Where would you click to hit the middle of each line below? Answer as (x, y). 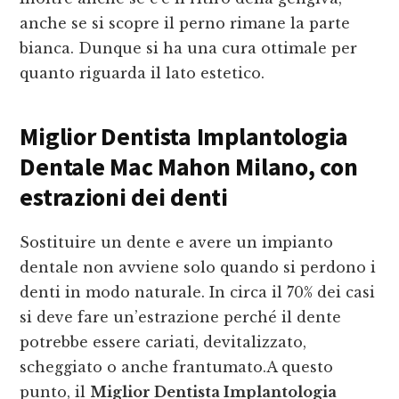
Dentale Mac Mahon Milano (164, 167)
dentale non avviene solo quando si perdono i (198, 268)
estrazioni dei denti (124, 197)
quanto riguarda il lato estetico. (142, 73)
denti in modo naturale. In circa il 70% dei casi (198, 293)
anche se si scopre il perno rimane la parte (185, 24)
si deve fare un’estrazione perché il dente (181, 318)
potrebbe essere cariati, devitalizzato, (163, 342)
